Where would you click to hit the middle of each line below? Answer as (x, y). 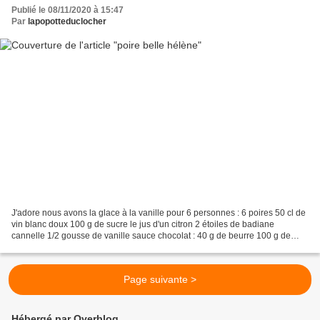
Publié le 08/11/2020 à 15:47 (67, 10)
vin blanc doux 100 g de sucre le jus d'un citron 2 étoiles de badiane (143, 224)
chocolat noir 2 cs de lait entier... (73, 247)
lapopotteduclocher (67, 22)
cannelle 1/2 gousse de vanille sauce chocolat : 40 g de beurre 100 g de (151, 235)
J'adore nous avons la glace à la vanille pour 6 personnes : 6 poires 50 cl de (159, 212)
